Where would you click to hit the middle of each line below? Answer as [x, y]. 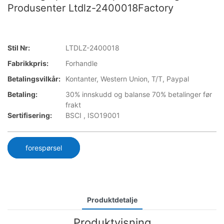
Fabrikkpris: [28, 63]
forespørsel [44, 147]
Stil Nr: [19, 48]
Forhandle [81, 63]
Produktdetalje [112, 199]
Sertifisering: [30, 115]
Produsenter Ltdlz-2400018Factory [90, 8]
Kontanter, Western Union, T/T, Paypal [127, 79]
